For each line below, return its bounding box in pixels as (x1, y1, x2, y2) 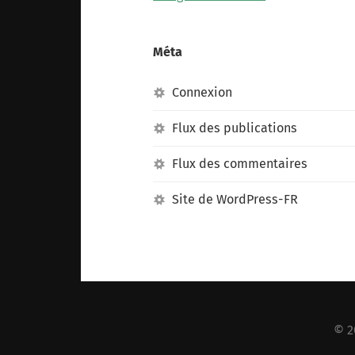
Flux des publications (172, 120, 298, 136)
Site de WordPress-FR (172, 192, 299, 208)
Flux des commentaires (172, 156, 308, 172)
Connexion (172, 85, 233, 101)
